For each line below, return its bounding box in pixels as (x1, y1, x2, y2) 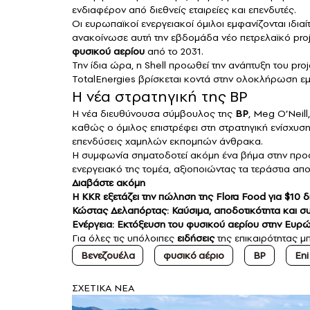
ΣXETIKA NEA (72, 281, 134, 295)
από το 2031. (147, 44, 203, 59)
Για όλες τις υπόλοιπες (72, 231, 174, 246)
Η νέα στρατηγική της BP (72, 86, 248, 107)
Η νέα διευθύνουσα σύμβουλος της (72, 107, 235, 121)
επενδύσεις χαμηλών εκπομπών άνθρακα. (72, 134, 263, 149)
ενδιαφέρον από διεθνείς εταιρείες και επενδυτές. (72, 3, 296, 17)
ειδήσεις (177, 231, 215, 246)
